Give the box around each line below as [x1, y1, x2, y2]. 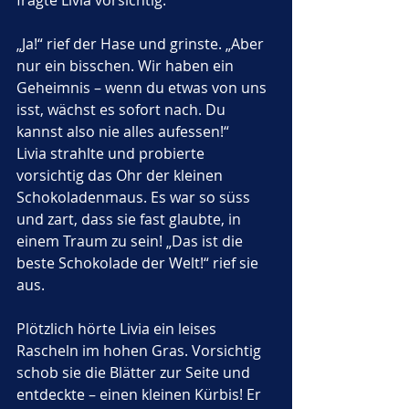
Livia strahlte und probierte [16, 143, 208, 163]
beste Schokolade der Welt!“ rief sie [16, 253, 262, 273]
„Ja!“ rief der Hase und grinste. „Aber [16, 34, 267, 54]
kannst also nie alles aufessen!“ [16, 121, 229, 142]
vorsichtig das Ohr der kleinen [16, 165, 226, 185]
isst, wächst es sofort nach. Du [16, 100, 229, 120]
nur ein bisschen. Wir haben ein [16, 56, 237, 76]
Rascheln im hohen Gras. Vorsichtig [16, 341, 265, 361]
